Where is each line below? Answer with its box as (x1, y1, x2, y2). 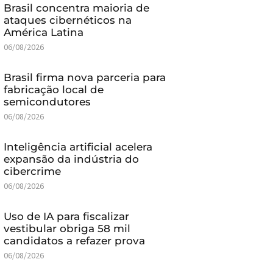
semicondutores (3, 95, 91, 108)
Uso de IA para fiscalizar (3, 210, 129, 222)
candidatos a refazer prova (3, 234, 145, 247)
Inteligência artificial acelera (3, 140, 152, 153)
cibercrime (3, 165, 61, 177)
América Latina (3, 26, 83, 38)
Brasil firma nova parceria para (3, 71, 166, 83)
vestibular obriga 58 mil (3, 222, 130, 235)
